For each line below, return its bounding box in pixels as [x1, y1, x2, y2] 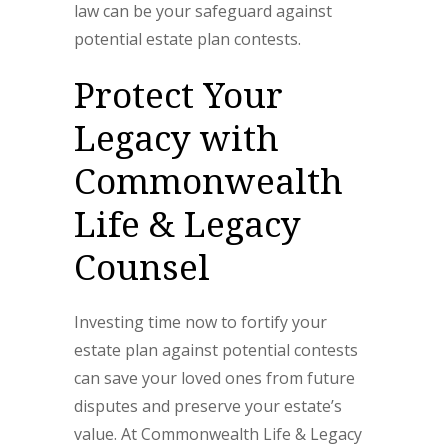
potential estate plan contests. [74, 28, 301, 50]
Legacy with [74, 114, 279, 161]
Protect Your [74, 71, 283, 118]
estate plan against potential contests [74, 339, 358, 361]
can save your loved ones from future [74, 367, 355, 389]
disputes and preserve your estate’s [74, 395, 342, 417]
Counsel [74, 243, 210, 290]
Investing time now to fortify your [74, 311, 327, 333]
